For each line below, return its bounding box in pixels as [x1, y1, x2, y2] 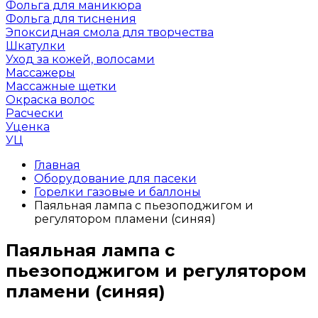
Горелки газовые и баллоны [34, 185, 201, 199]
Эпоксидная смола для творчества [6, 26, 214, 39]
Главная [34, 158, 80, 172]
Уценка [6, 120, 50, 133]
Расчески [6, 106, 63, 120]
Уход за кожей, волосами [6, 53, 155, 66]
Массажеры [6, 66, 75, 79]
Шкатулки [6, 39, 65, 53]
